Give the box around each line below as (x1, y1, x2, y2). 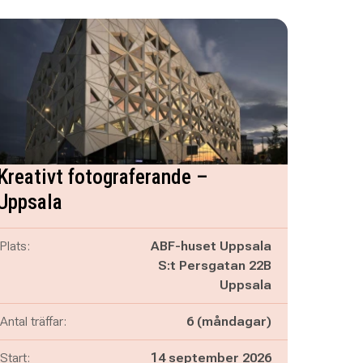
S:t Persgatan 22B (157, 258, 271, 273)
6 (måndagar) (186, 314, 271, 329)
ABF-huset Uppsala (150, 238, 271, 254)
